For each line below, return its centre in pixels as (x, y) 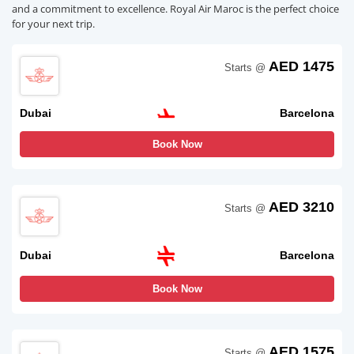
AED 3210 (301, 207)
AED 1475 (301, 66)
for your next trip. (53, 23)
